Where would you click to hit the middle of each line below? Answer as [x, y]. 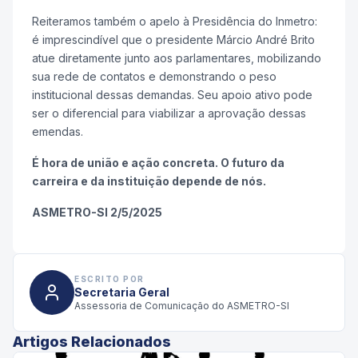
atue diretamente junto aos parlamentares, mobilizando [177, 58]
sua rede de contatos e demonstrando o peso [154, 77]
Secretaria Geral [122, 292]
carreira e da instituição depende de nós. [149, 181]
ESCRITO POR [109, 278]
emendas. [58, 132]
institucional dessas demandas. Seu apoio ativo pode [172, 95]
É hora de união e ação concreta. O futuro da [158, 163]
